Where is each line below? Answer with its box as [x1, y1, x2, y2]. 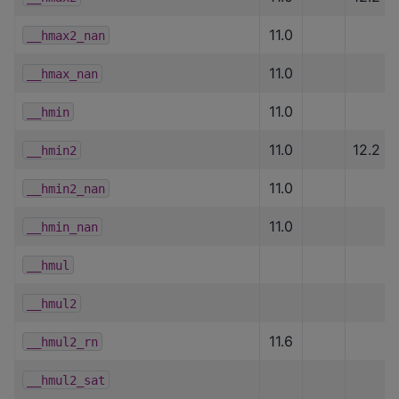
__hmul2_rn [27, 334, 98, 349]
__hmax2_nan [27, 28, 105, 43]
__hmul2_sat [27, 372, 105, 387]
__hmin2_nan [27, 181, 105, 196]
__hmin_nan [27, 219, 98, 234]
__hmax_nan [27, 66, 98, 81]
